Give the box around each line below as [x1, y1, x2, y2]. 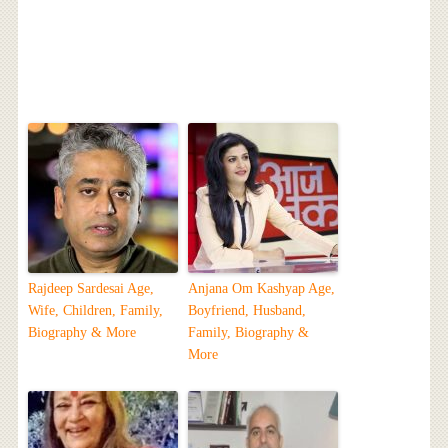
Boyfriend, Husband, [187, 303, 306, 319]
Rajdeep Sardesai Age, [27, 281, 154, 297]
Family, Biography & [187, 325, 309, 341]
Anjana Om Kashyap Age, [187, 281, 335, 297]
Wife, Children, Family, [27, 303, 163, 319]
